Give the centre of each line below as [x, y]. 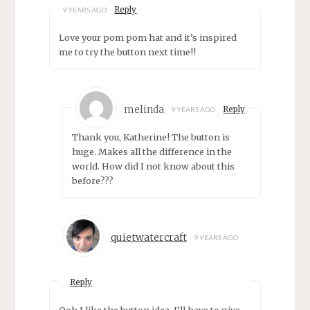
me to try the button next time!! [127, 52]
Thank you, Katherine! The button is [151, 137]
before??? [92, 180]
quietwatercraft [148, 238]
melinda [144, 109]
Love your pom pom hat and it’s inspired [147, 38]
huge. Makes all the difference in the [152, 151]
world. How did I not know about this [153, 166]
